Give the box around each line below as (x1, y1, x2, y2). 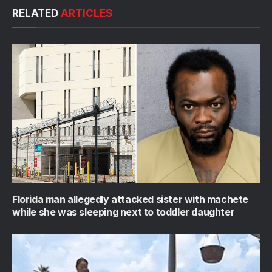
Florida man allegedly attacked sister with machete (12, 192, 249, 205)
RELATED (12, 7, 61, 19)
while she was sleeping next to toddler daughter (12, 205, 235, 218)
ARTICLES (61, 7, 112, 19)
